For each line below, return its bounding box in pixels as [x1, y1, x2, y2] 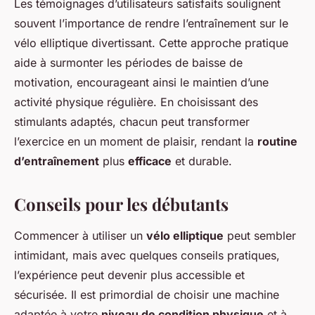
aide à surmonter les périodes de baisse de [14, 56, 243, 70]
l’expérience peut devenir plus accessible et [14, 268, 245, 283]
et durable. [172, 154, 232, 169]
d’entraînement [14, 154, 99, 169]
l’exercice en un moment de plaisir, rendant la [14, 134, 257, 149]
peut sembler [224, 229, 296, 243]
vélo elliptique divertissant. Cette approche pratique [14, 36, 288, 51]
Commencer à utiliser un [14, 229, 146, 243]
